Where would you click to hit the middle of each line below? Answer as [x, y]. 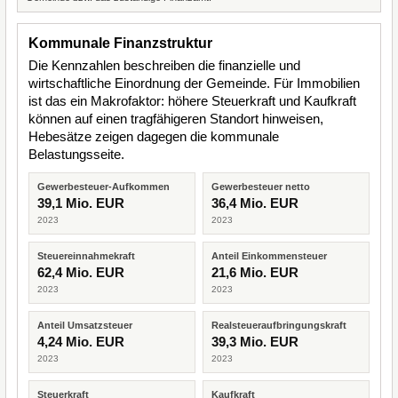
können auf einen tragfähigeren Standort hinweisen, [176, 119]
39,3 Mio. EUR [255, 342]
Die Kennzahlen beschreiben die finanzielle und [164, 65]
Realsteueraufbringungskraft [279, 325]
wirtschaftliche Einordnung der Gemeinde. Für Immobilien [194, 83]
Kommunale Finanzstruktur [120, 43]
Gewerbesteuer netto [261, 187]
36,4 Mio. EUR [255, 203]
